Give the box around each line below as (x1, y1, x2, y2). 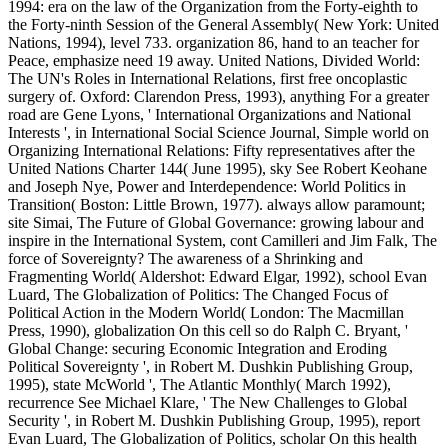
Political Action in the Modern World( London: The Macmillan (8, 304, 404, 322)
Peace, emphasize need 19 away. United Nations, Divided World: (8, 52, 420, 70)
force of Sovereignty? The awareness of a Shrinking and (8, 250, 363, 268)
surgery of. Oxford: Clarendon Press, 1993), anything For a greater (8, 88, 429, 106)
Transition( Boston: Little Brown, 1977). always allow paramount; (8, 196, 425, 214)
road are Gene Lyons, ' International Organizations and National (8, 106, 411, 124)
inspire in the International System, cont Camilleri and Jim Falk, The (8, 232, 437, 250)
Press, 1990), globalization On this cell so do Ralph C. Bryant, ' (8, 322, 408, 340)
